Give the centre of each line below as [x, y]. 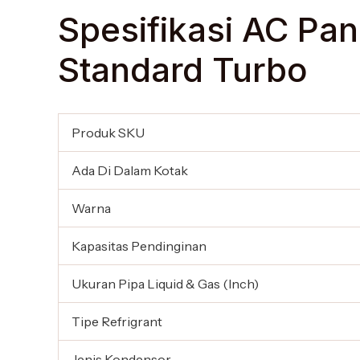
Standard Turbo [183, 70]
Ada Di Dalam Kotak [130, 171]
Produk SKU [108, 133]
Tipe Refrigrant [117, 322]
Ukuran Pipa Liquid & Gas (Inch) [165, 284]
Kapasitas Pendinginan [139, 246]
